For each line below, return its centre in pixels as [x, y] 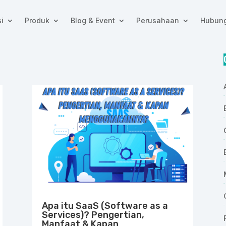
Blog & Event [93, 20]
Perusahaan [157, 20]
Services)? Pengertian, [93, 215]
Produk [37, 20]
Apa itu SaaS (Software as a [105, 206]
